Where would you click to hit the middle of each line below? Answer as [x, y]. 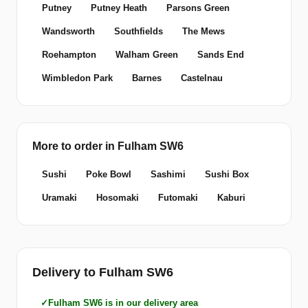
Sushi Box [227, 175]
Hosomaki [118, 198]
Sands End [221, 55]
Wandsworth [68, 32]
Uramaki [59, 198]
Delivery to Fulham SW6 [103, 273]
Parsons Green [198, 8]
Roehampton [69, 55]
